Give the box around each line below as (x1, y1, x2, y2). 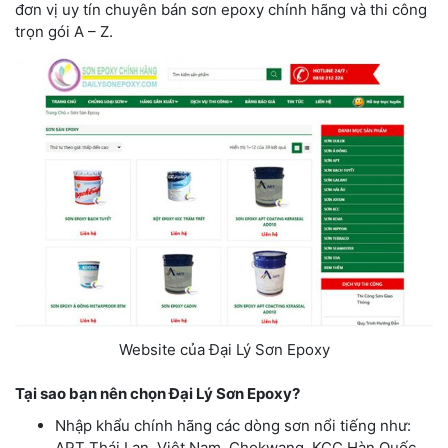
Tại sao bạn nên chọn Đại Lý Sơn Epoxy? (15, 384, 300, 404)
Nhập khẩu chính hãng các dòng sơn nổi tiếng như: (55, 416, 411, 436)
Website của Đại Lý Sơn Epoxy (118, 339, 330, 359)
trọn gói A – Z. (15, 21, 113, 41)
